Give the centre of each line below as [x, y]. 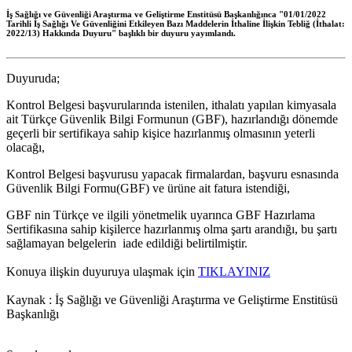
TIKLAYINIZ [234, 272]
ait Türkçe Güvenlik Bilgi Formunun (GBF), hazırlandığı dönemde [172, 119]
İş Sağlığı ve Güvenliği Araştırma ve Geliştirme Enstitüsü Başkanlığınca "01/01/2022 [166, 15]
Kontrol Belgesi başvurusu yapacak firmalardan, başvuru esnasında [172, 174]
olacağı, [26, 148]
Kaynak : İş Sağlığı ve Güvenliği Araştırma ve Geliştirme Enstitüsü [172, 300]
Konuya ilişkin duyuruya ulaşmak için [101, 272]
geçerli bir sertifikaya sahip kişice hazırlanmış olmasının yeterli [161, 134]
